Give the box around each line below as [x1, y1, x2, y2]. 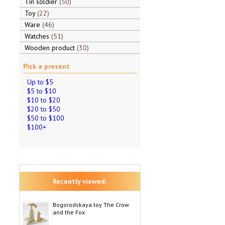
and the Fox [52, 208, 85, 216]
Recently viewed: [53, 177, 106, 186]
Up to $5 [27, 77, 53, 86]
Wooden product [24, 43, 77, 52]
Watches [24, 32, 51, 41]
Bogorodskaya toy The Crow [52, 201, 129, 208]
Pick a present [23, 62, 70, 71]
